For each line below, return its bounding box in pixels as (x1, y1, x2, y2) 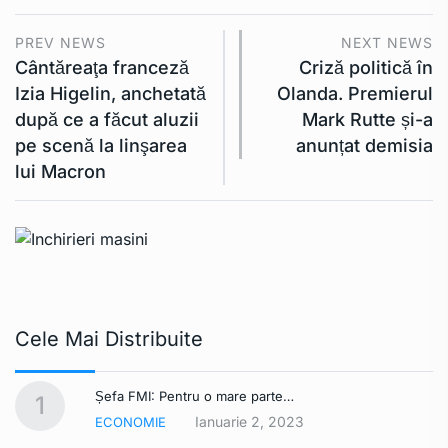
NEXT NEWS (341, 34, 433, 52)
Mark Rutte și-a (302, 109, 433, 131)
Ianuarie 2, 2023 (195, 413, 304, 431)
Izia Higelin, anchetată (15, 83, 206, 105)
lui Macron (15, 161, 106, 183)
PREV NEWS (15, 34, 106, 52)
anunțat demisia (296, 135, 433, 157)
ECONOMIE (95, 414, 166, 431)
